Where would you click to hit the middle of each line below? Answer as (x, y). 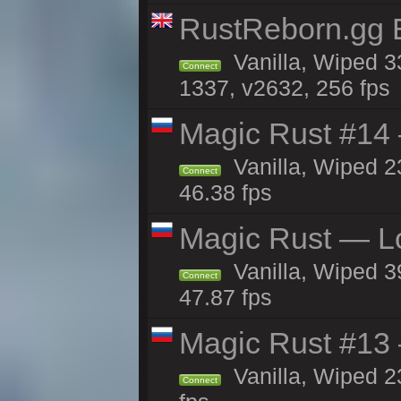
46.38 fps (226, 192)
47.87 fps (226, 297)
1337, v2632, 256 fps (285, 88)
